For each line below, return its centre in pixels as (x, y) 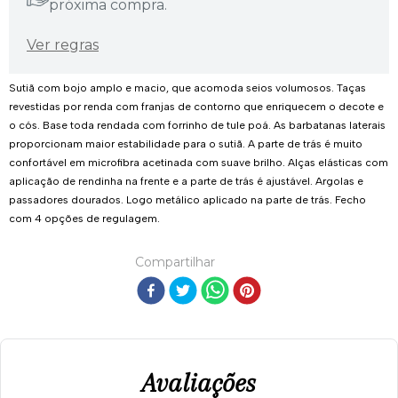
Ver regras (63, 44)
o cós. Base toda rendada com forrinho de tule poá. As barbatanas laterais (197, 125)
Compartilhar (175, 262)
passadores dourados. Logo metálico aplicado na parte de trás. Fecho (187, 199)
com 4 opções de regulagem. (84, 218)
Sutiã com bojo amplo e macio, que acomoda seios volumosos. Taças (187, 88)
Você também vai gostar (199, 379)
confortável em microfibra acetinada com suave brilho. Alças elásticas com (199, 162)
